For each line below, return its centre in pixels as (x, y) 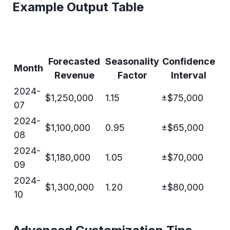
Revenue (74, 75)
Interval (189, 75)
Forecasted (74, 61)
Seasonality (132, 61)
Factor (132, 75)
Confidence (189, 61)
